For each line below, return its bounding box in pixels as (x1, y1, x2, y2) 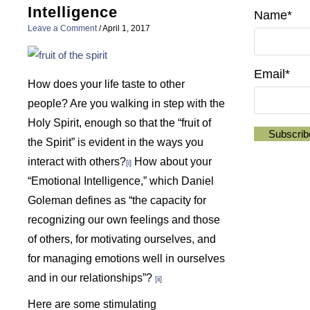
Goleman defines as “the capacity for (28, 194, 206, 206)
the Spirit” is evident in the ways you (28, 136, 203, 148)
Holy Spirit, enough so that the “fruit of (28, 116, 211, 129)
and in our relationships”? (28, 271, 155, 284)
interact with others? (28, 155, 126, 167)
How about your (131, 155, 212, 167)
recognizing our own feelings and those (28, 213, 220, 226)
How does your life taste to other (28, 77, 185, 90)
